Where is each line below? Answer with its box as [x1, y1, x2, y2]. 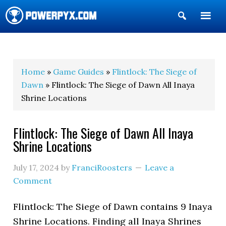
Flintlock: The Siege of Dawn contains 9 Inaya [13, 201, 213, 212]
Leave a [145, 162, 175, 173]
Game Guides [53, 67, 104, 77]
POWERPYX [6, 35, 61, 54]
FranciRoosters [72, 162, 133, 173]
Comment [13, 176, 52, 186]
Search [187, 26, 218, 38]
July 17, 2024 [13, 162, 60, 173]
